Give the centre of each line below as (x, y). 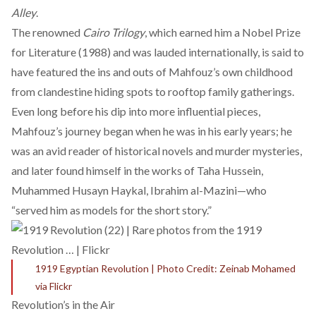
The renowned (47, 32)
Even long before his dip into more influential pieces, (136, 111)
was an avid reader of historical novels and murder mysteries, (157, 151)
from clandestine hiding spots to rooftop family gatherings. (153, 91)
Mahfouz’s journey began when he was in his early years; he (152, 131)
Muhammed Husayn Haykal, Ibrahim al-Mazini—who (139, 190)
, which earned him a (193, 32)
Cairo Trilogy (114, 32)
